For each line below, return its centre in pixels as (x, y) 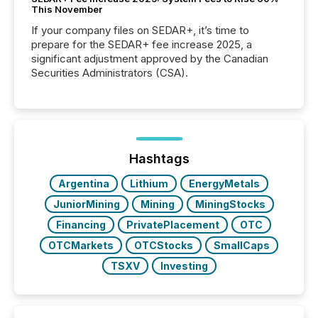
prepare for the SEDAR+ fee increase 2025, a (142, 44)
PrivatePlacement (172, 225)
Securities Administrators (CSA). (110, 73)
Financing (81, 225)
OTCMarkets (81, 245)
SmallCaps (242, 245)
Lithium (149, 183)
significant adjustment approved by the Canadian (150, 59)
